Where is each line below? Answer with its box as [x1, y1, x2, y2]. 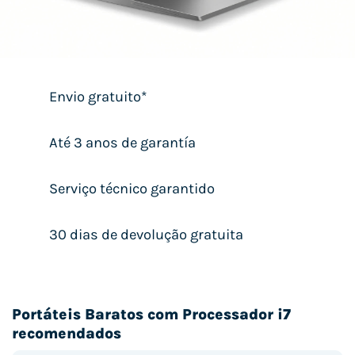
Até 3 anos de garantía [48, 134, 196, 152]
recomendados [12, 323, 121, 342]
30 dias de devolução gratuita [48, 225, 243, 243]
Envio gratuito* [48, 88, 147, 106]
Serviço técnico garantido [48, 179, 215, 197]
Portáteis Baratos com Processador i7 [12, 304, 291, 323]
